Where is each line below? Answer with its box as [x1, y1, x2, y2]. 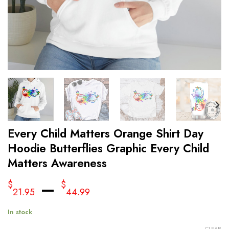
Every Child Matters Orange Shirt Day [8, 125, 203, 142]
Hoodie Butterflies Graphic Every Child [8, 140, 209, 156]
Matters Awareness [8, 154, 107, 171]
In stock [8, 207, 32, 217]
